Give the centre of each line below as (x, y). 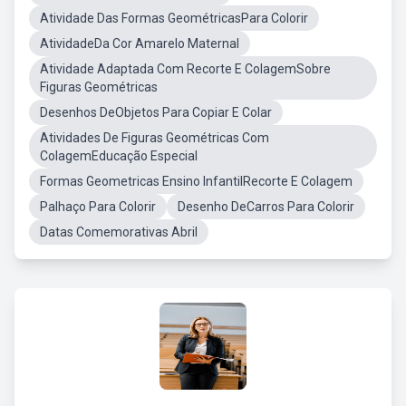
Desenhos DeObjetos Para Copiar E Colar (156, 112)
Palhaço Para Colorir (98, 207)
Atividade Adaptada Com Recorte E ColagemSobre (185, 69)
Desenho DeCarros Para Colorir (266, 207)
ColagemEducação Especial (119, 156)
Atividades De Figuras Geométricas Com (155, 138)
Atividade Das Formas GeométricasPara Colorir (174, 18)
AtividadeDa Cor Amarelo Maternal (140, 43)
